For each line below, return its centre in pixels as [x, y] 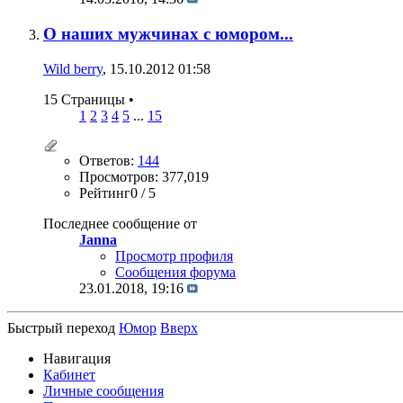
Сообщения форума [175, 272]
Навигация [77, 358]
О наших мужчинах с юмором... [168, 33]
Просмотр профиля [174, 255]
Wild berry [73, 68]
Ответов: [108, 160]
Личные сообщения [103, 390]
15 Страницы [86, 99]
